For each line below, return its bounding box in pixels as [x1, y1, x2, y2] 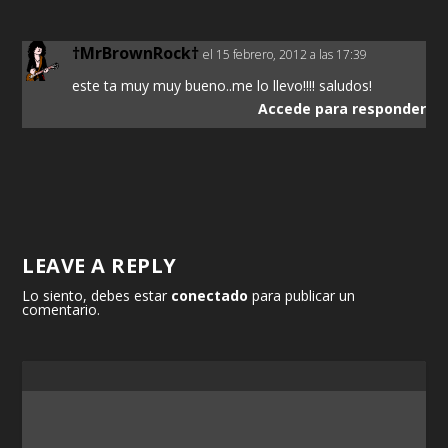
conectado [171, 286, 249, 306]
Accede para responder [257, 99, 426, 119]
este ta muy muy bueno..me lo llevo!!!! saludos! [72, 76, 373, 96]
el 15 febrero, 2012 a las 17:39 [203, 46, 368, 64]
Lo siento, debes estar [22, 286, 172, 306]
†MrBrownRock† [72, 42, 200, 65]
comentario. [22, 300, 101, 320]
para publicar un [248, 286, 356, 306]
